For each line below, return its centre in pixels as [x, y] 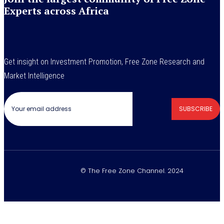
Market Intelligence [34, 75]
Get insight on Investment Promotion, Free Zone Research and [104, 61]
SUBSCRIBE [196, 108]
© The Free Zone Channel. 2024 [132, 170]
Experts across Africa [56, 10]
